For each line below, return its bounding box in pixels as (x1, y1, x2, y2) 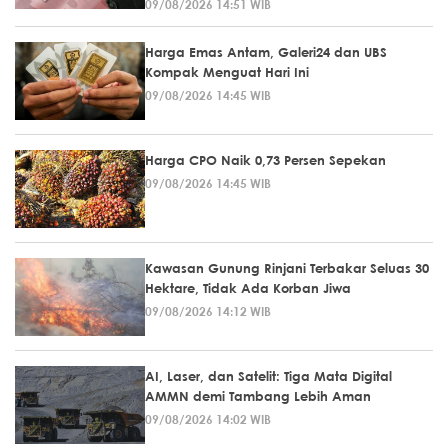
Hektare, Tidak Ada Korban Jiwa (145, 279, 351, 296)
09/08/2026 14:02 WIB (145, 410, 271, 427)
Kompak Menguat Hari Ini (145, 63, 309, 80)
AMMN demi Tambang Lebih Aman (145, 387, 371, 404)
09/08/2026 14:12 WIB (145, 302, 271, 319)
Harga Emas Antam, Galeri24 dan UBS (145, 43, 387, 60)
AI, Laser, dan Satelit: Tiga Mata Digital (145, 367, 392, 384)
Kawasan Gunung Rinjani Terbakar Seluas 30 (145, 259, 429, 276)
